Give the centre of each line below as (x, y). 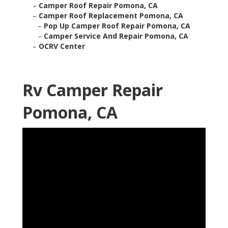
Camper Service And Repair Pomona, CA (116, 36)
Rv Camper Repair (93, 90)
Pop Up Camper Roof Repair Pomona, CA (117, 26)
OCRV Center (62, 46)
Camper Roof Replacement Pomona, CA (111, 16)
